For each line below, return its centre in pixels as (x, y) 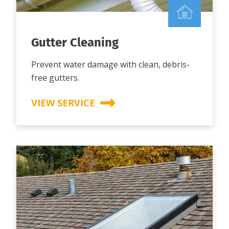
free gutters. (55, 77)
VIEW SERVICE (63, 102)
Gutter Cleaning (75, 42)
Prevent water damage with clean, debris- (110, 64)
